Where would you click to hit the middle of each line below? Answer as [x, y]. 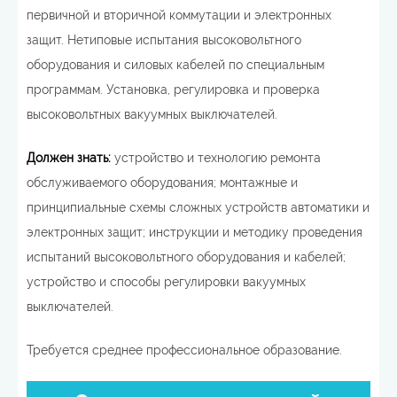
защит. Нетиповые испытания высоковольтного [164, 40]
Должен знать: [69, 158]
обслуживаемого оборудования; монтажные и [162, 183]
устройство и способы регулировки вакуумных [166, 282]
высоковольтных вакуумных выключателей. [152, 114]
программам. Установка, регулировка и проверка [173, 90]
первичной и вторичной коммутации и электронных [179, 15]
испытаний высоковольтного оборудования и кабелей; [186, 257]
